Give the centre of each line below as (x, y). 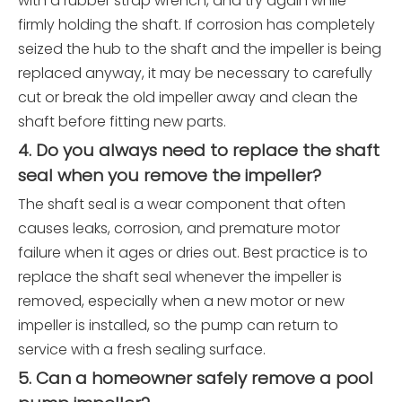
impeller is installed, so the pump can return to (178, 326)
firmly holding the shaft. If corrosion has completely (197, 25)
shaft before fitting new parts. (122, 122)
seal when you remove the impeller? (170, 176)
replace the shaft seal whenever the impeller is (180, 277)
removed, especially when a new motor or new (181, 301)
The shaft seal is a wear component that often (182, 205)
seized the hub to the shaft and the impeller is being (200, 49)
